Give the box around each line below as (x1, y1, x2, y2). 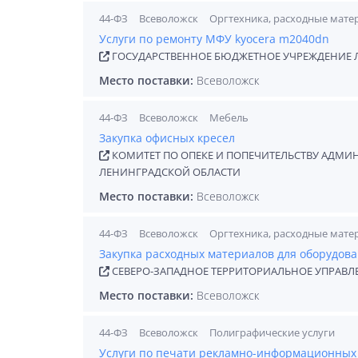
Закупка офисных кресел (99, 130, 235, 145)
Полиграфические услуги (209, 325, 335, 340)
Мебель (209, 110, 249, 125)
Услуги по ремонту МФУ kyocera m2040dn (99, 31, 329, 46)
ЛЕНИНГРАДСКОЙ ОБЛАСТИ (99, 165, 241, 179)
